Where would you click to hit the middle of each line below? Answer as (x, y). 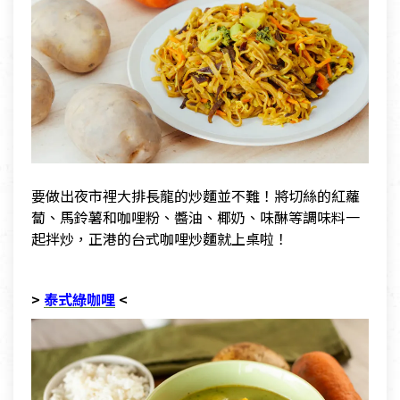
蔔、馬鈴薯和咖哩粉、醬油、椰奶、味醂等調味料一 (196, 217)
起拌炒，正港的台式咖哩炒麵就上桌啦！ (160, 239)
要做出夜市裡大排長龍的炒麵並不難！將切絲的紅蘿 (196, 196)
